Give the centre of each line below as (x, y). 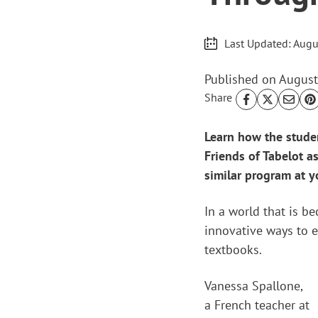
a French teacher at (257, 305)
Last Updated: (258, 43)
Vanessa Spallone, (253, 286)
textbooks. (233, 250)
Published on (242, 79)
